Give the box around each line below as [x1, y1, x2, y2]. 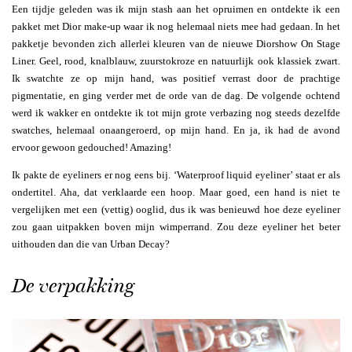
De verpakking [12, 273, 134, 297]
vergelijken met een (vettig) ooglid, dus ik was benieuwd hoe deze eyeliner [12, 203, 340, 216]
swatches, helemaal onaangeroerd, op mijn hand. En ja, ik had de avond [12, 124, 340, 137]
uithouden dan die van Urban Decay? [12, 238, 170, 251]
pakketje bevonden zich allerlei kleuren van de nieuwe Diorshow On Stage [12, 38, 340, 50]
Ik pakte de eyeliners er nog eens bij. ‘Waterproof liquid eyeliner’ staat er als [12, 169, 340, 181]
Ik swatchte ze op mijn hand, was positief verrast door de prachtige [12, 72, 340, 85]
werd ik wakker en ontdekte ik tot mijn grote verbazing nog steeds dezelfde [12, 107, 340, 119]
